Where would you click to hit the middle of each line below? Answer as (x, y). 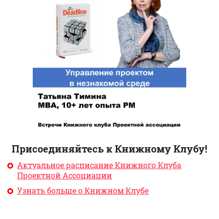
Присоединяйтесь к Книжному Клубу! (109, 149)
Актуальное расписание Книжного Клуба (99, 165)
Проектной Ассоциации (65, 175)
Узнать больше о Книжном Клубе (83, 191)
